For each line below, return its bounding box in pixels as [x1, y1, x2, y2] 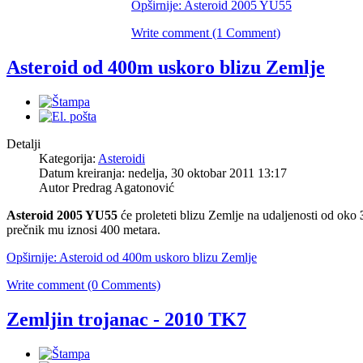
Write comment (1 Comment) [131, 25, 280, 40]
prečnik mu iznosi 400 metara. [6, 222, 160, 237]
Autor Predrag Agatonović [39, 180, 174, 194]
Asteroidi [98, 151, 145, 165]
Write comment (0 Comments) [6, 277, 160, 292]
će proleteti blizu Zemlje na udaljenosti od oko [117, 207, 360, 222]
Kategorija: [39, 151, 98, 165]
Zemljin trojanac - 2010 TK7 [6, 308, 246, 330]
